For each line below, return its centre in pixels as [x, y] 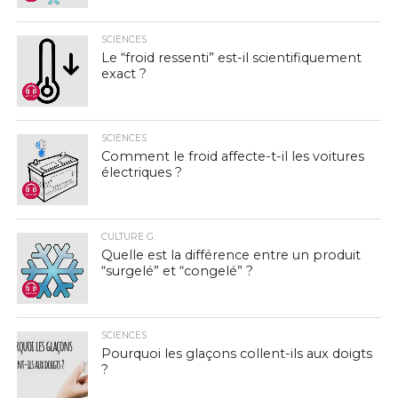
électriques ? [141, 172]
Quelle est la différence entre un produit [231, 255]
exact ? [123, 74]
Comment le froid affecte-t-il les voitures [232, 156]
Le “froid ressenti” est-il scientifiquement [231, 58]
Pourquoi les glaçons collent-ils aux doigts [236, 354]
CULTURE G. [128, 237]
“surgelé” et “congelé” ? [177, 271]
